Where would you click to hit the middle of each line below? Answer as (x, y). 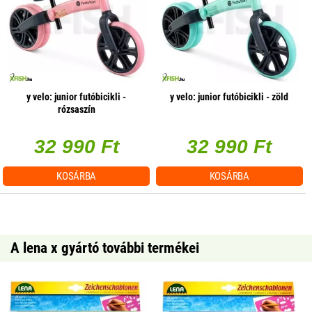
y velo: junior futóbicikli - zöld (229, 96)
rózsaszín (76, 109)
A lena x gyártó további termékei (105, 248)
